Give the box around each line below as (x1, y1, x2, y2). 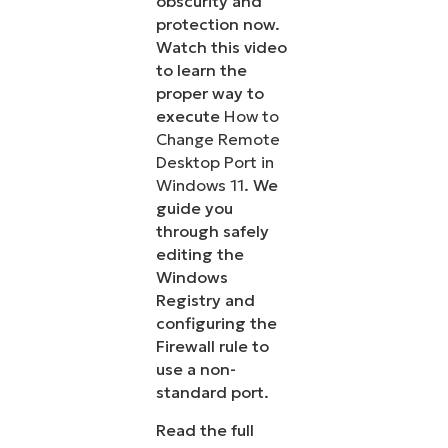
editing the (156, 244, 245, 265)
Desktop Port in (156, 152, 275, 173)
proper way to (156, 83, 265, 104)
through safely (156, 221, 270, 242)
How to (224, 106, 280, 127)
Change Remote (156, 129, 281, 150)
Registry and (156, 290, 256, 311)
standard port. (156, 382, 274, 403)
